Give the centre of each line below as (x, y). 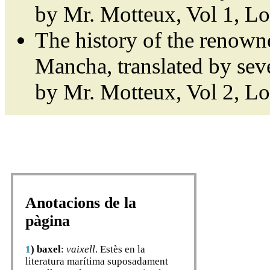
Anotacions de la (81, 203)
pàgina (48, 221)
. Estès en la (120, 249)
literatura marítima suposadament (97, 261)
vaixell (81, 249)
